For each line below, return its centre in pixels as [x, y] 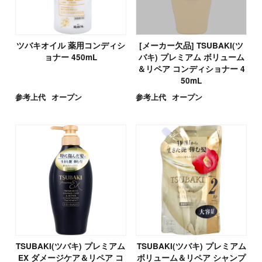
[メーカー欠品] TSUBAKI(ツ [192, 45]
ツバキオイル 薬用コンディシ [70, 45]
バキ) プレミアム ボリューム [191, 57]
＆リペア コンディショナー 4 [192, 68]
